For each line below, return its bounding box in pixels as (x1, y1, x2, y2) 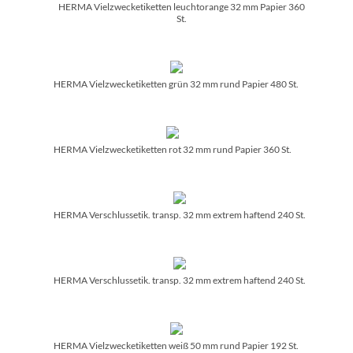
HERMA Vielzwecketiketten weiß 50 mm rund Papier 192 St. (54, 339, 299, 351)
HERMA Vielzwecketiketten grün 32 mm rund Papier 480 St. (54, 77, 299, 90)
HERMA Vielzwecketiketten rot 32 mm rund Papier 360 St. (54, 143, 292, 155)
